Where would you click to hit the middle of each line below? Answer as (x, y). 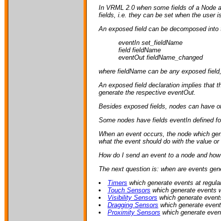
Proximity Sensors (134, 212)
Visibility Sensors (132, 197)
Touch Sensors (129, 190)
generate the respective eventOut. (147, 92)
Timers (117, 183)
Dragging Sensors (133, 205)
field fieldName (140, 50)
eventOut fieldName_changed (161, 57)
